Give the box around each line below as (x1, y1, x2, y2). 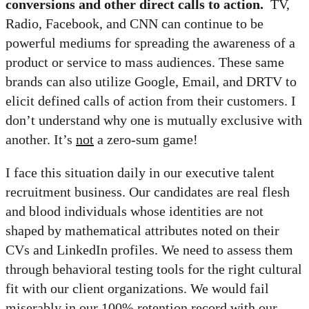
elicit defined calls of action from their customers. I (6, 93, 296, 109)
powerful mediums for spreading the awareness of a (6, 35, 295, 51)
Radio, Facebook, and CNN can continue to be (6, 16, 263, 32)
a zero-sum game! (94, 132, 198, 148)
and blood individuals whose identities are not (6, 203, 263, 219)
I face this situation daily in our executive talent (6, 165, 275, 181)
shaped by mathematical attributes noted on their (6, 223, 279, 239)
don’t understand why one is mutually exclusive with (6, 112, 302, 128)
